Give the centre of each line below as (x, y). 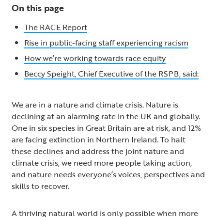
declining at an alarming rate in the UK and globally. (106, 116)
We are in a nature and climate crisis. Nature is (95, 104)
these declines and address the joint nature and (98, 151)
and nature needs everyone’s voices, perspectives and (108, 174)
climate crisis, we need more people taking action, (102, 163)
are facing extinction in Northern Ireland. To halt (99, 139)
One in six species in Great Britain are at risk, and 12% (106, 128)
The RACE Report (56, 27)
